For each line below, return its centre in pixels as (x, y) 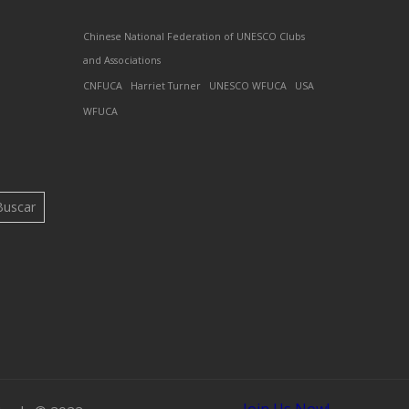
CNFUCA (103, 85)
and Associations (122, 60)
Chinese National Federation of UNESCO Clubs (194, 36)
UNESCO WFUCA (248, 85)
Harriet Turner (166, 85)
